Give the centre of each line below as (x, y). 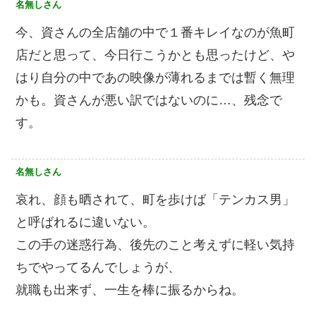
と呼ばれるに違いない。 (85, 223)
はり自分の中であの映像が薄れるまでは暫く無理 (155, 78)
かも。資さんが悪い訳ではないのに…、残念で (149, 101)
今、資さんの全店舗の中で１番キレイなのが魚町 (155, 33)
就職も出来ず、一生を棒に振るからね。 (130, 290)
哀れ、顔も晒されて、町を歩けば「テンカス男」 (155, 200)
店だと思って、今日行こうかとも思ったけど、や (155, 55)
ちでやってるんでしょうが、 (98, 268)
